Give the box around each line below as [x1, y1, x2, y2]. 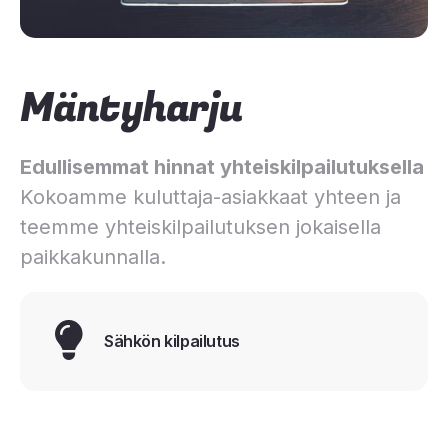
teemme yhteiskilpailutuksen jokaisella [20, 214, 381, 239]
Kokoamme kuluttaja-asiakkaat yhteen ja [20, 184, 401, 209]
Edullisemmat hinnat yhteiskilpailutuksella [20, 154, 424, 179]
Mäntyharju [20, 78, 243, 138]
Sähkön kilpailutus [104, 331, 240, 352]
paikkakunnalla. [20, 244, 166, 269]
